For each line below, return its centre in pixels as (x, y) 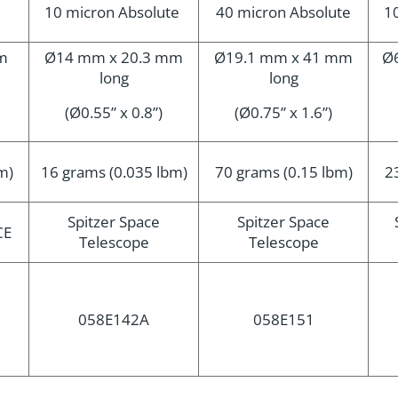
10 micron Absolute (114, 12)
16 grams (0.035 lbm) (114, 172)
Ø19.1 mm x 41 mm (283, 57)
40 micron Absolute (283, 12)
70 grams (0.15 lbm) (283, 172)
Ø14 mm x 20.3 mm (114, 57)
